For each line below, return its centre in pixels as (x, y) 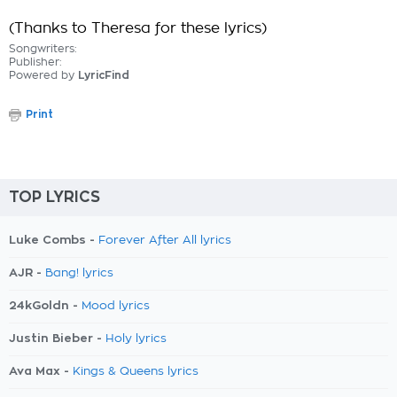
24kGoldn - (45, 305)
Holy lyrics (136, 339)
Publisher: (35, 62)
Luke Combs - (54, 240)
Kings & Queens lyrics (136, 372)
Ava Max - (41, 371)
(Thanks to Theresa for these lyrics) (138, 28)
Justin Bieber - (57, 338)
